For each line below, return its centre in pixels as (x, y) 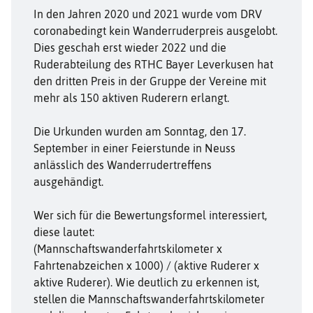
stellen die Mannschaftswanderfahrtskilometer (149, 299)
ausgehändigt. (68, 182)
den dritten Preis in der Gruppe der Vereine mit (150, 81)
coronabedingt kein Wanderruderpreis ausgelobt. (155, 31)
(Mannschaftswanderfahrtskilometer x (128, 249)
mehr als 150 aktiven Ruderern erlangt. (131, 98)
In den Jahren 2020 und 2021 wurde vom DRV (148, 14)
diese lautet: (64, 232)
